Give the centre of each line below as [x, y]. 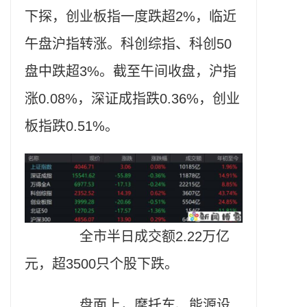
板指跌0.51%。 [72, 126]
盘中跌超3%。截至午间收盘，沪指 [131, 72]
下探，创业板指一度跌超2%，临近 [131, 17]
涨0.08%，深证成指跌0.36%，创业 [132, 99]
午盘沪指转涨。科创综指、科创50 [128, 44]
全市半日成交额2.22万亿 [141, 237]
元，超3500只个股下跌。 [101, 264]
